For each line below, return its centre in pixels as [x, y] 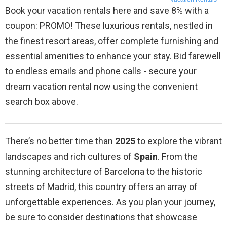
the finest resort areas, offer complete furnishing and [112, 41]
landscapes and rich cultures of [69, 157]
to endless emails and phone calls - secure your [101, 71]
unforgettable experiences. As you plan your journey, [110, 202]
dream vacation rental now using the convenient [101, 87]
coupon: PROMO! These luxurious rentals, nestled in [109, 26]
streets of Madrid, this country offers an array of [101, 187]
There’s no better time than [60, 141]
